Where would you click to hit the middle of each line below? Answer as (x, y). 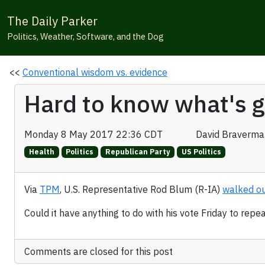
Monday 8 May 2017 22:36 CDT (96, 134)
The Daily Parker (52, 21)
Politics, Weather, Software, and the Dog (85, 36)
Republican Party (137, 152)
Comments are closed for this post (98, 252)
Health (41, 152)
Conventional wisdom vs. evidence (95, 72)
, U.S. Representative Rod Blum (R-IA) (141, 190)
